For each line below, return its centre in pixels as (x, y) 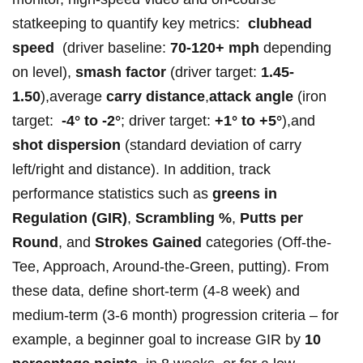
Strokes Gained (148, 243)
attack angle (251, 97)
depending (295, 48)
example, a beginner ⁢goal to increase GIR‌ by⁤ (158, 340)
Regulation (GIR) (70, 218)
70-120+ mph (215, 48)
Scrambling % (184, 218)
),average (73, 97)
